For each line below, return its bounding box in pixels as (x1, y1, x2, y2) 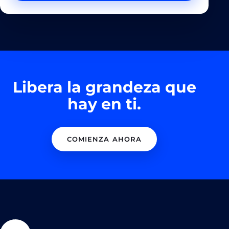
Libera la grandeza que (12, 78, 196, 97)
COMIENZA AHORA (67, 134, 142, 143)
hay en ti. (67, 95, 141, 113)
